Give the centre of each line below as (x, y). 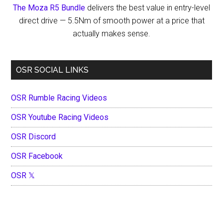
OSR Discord (34, 137)
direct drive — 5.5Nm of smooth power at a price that (111, 21)
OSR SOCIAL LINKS (53, 70)
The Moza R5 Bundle (49, 8)
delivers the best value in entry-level (148, 8)
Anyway (148, 34)
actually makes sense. (111, 34)
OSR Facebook (37, 156)
